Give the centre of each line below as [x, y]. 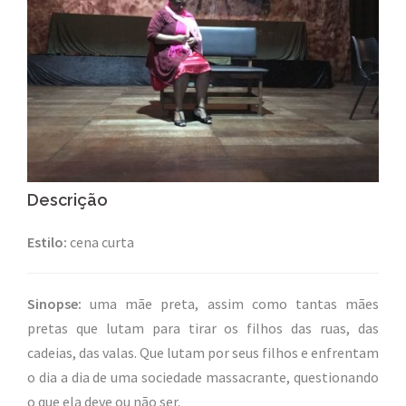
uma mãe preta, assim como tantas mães [230, 304]
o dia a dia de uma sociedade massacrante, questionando [203, 377]
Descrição [68, 200]
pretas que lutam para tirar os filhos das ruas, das [203, 328]
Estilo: [47, 242]
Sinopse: [54, 304]
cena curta [101, 242]
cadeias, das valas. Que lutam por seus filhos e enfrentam [203, 353]
